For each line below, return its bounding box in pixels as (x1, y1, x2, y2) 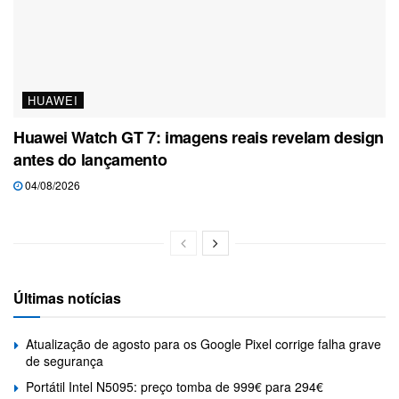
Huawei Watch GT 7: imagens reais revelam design (13, 125, 385, 149)
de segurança (26, 351, 103, 370)
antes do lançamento (13, 147, 167, 171)
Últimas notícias (13, 287, 121, 308)
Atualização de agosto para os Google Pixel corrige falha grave (26, 334, 381, 353)
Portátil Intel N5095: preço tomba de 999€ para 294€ (26, 377, 323, 395)
